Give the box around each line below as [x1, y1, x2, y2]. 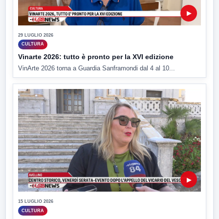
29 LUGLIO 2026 [18, 32, 53, 38]
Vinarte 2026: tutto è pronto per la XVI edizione [18, 52, 174, 61]
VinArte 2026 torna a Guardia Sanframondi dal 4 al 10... [18, 64, 175, 72]
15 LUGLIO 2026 [18, 199, 53, 204]
